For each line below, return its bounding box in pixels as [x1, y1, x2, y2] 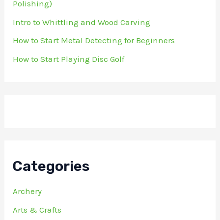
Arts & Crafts [13, 205, 62, 215]
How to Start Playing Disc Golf [13, 54, 125, 64]
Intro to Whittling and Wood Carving [13, 17, 151, 27]
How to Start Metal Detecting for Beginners [13, 35, 175, 46]
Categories [13, 158, 90, 175]
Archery [13, 186, 42, 196]
